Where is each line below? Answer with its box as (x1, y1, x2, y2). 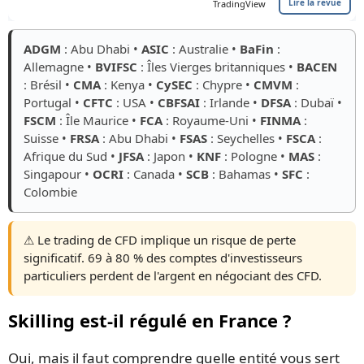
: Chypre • (193, 76, 253, 93)
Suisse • (24, 130, 70, 147)
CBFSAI (158, 94, 200, 111)
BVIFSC (95, 58, 137, 76)
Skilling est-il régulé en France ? (8, 308, 292, 333)
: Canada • (123, 166, 186, 183)
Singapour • (24, 166, 93, 183)
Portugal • (24, 94, 83, 111)
